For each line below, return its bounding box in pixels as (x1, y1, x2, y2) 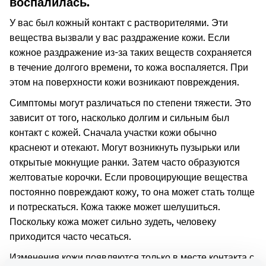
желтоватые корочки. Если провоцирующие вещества (9, 172, 248, 183)
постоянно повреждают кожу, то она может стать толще (9, 186, 255, 198)
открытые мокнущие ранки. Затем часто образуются (9, 157, 240, 168)
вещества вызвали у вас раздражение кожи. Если (9, 32, 230, 43)
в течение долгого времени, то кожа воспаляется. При (9, 62, 248, 73)
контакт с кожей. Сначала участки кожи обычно (9, 127, 217, 138)
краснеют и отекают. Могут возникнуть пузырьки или (9, 142, 240, 153)
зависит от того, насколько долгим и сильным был (9, 112, 229, 123)
